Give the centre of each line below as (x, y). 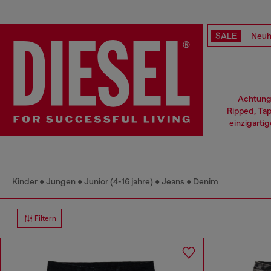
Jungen (61, 182)
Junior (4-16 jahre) (119, 182)
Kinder (25, 182)
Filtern (45, 219)
